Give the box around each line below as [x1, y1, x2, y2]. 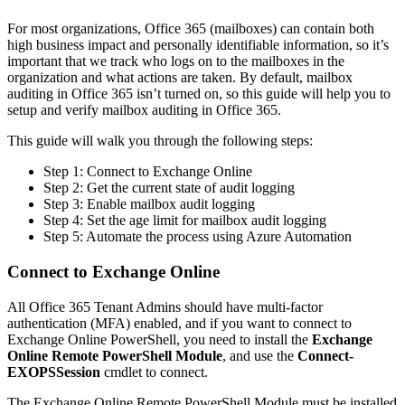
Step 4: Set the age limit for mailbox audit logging [43, 212, 326, 229]
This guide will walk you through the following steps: [7, 133, 313, 149]
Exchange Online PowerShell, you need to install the [7, 331, 312, 347]
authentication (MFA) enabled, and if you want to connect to [7, 315, 352, 331]
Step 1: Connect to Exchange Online [43, 164, 252, 180]
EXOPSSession [7, 363, 100, 380]
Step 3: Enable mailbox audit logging [43, 196, 255, 212]
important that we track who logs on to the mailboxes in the [7, 53, 344, 70]
